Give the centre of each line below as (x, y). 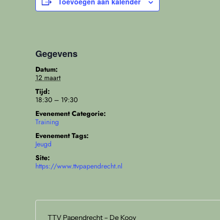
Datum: (47, 69)
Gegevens (56, 53)
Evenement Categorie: (71, 113)
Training (47, 122)
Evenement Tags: (62, 135)
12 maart (48, 77)
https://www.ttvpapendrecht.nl (79, 166)
